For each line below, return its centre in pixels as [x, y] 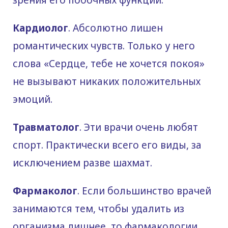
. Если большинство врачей [144, 191]
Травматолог [46, 127]
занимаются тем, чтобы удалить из [98, 208]
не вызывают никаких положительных [107, 81]
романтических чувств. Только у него [104, 46]
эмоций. [33, 99]
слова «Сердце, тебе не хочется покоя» [109, 63]
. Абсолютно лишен [116, 28]
